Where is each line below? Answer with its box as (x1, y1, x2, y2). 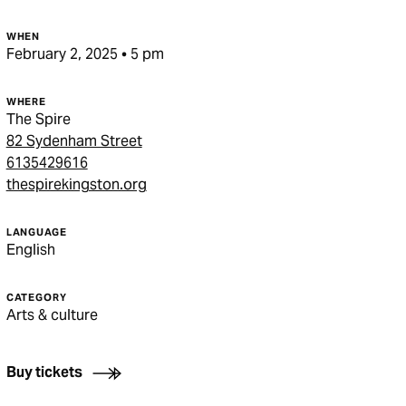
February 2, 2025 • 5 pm (5, 44, 164, 63)
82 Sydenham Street (5, 131, 142, 150)
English (5, 240, 55, 259)
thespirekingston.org (5, 175, 147, 194)
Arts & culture (5, 305, 98, 324)
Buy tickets (5, 362, 82, 382)
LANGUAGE (5, 226, 67, 238)
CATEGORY (5, 291, 67, 304)
